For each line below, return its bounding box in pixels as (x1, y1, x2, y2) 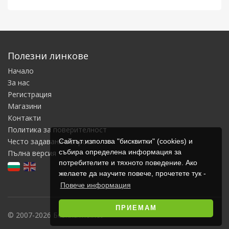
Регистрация (8, 89, 52, 99)
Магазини (8, 101, 41, 111)
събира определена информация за (58, 147, 181, 156)
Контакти (8, 113, 41, 123)
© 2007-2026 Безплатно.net (8, 210, 103, 220)
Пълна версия (8, 148, 56, 158)
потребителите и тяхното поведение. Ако (58, 158, 197, 167)
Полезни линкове (8, 50, 88, 62)
